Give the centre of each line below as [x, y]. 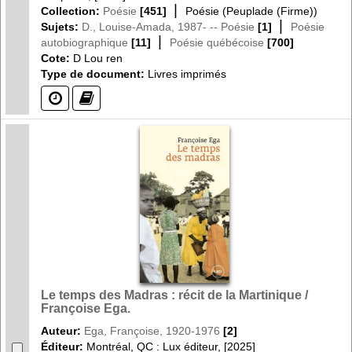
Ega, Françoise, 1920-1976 [152, 330]
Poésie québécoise [217, 42]
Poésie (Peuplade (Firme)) [251, 11]
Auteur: [62, 330]
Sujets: [61, 26]
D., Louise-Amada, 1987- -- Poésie [168, 26]
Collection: [72, 11]
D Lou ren [98, 58]
